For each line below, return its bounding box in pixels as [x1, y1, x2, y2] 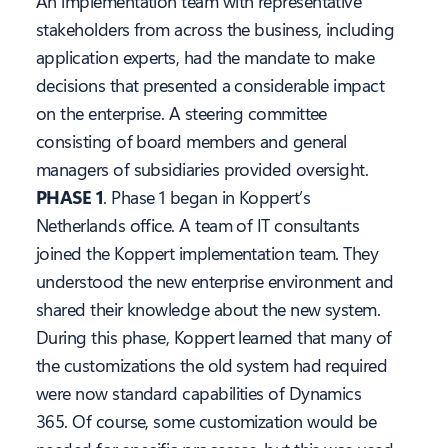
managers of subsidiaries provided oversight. [36, 157, 369, 182]
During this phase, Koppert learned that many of [36, 325, 392, 350]
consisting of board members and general [36, 129, 347, 154]
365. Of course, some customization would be [36, 409, 377, 434]
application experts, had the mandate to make [36, 45, 375, 70]
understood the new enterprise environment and [36, 269, 394, 294]
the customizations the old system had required [36, 353, 388, 378]
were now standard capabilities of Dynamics [36, 381, 362, 406]
